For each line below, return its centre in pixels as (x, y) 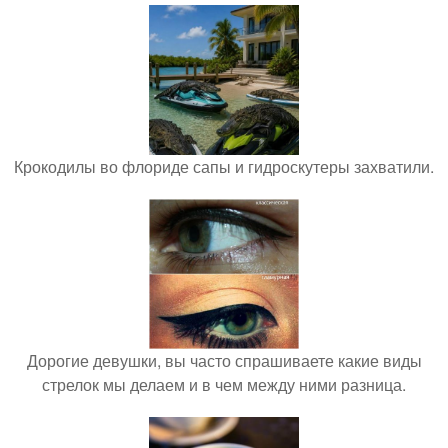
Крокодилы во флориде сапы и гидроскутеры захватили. (224, 166)
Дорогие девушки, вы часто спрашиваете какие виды (224, 360)
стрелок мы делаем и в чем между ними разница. (224, 384)
